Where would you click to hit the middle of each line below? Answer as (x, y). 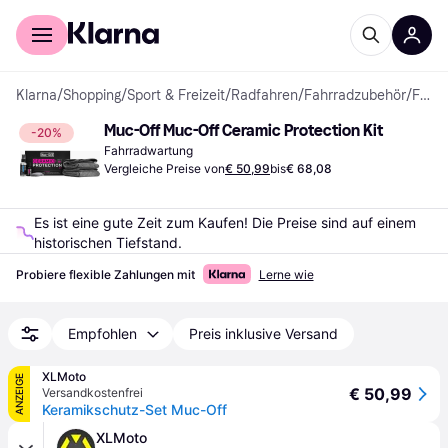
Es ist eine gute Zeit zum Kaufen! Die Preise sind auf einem (224, 222)
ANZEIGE (19, 394)
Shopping (92, 95)
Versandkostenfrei (92, 392)
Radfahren (264, 95)
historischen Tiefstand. (107, 242)
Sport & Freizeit (176, 95)
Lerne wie (286, 274)
